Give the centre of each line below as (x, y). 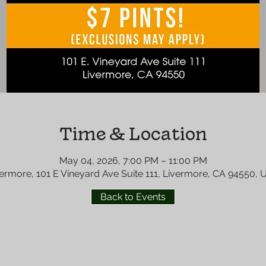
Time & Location (133, 134)
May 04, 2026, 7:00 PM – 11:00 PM (133, 161)
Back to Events (133, 197)
